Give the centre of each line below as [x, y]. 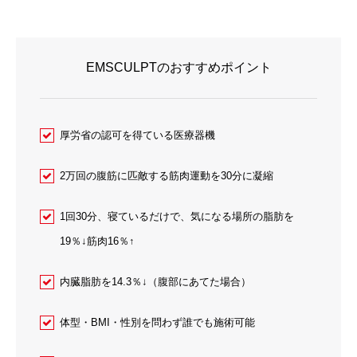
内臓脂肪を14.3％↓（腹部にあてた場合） [155, 281]
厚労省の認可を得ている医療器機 [137, 135]
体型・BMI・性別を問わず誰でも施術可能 [157, 322]
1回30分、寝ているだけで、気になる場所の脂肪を [177, 216]
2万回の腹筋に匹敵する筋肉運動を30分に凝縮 [167, 175]
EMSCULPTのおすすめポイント [178, 67]
